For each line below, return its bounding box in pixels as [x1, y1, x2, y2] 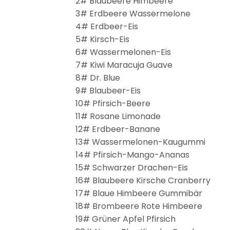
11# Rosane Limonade [75, 110, 161, 122]
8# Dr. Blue [75, 71, 120, 84]
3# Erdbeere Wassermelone [75, 7, 190, 20]
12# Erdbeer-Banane [75, 123, 160, 135]
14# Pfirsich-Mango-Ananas [75, 148, 189, 161]
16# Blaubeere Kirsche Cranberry [75, 174, 210, 186]
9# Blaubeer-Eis [75, 84, 141, 97]
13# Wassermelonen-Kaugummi [75, 136, 205, 148]
